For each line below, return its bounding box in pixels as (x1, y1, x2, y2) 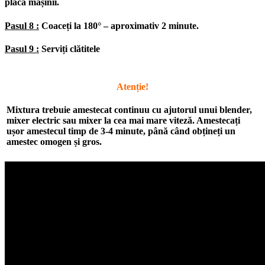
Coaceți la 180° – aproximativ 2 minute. (39, 20, 199, 31)
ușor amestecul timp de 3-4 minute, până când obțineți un (7, 125, 235, 136)
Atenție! (117, 81, 148, 92)
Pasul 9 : (5, 43, 39, 54)
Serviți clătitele (39, 43, 100, 54)
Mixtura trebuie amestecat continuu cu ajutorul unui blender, (7, 104, 252, 115)
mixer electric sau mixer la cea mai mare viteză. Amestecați (7, 115, 240, 125)
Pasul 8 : (5, 20, 39, 31)
